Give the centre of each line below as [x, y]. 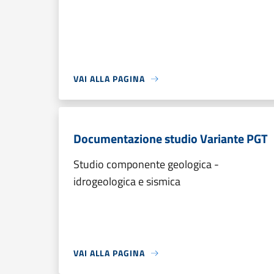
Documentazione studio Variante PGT [171, 139]
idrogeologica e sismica [127, 181]
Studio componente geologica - [146, 164]
